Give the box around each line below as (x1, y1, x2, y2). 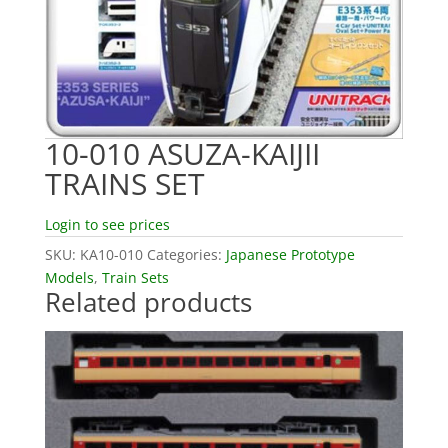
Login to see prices (44, 214, 170, 234)
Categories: (146, 244, 226, 264)
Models (44, 267, 94, 287)
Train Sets (101, 267, 169, 287)
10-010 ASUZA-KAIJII (44, 132, 320, 174)
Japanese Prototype (225, 244, 355, 264)
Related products (44, 283, 252, 320)
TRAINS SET (44, 162, 205, 204)
